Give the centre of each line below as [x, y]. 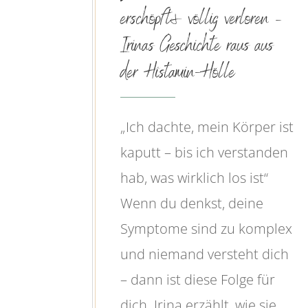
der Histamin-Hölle [178, 74]
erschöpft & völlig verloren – [202, 21]
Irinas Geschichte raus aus [197, 47]
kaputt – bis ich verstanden [205, 153]
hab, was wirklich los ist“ [195, 178]
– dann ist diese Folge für [198, 280]
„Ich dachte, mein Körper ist [207, 127]
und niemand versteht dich [205, 254]
